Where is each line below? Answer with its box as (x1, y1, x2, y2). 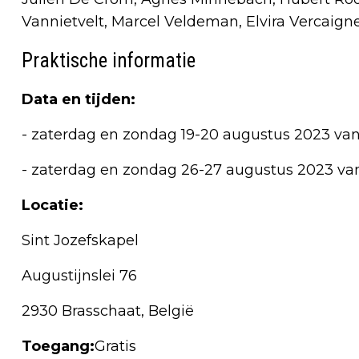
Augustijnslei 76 (22, 266, 137, 284)
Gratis (95, 337, 136, 355)
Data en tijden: (22, 90, 135, 108)
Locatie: (22, 196, 83, 214)
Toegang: (22, 337, 95, 355)
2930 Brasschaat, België (22, 301, 194, 320)
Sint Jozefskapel (22, 231, 139, 249)
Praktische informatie (22, 48, 196, 72)
